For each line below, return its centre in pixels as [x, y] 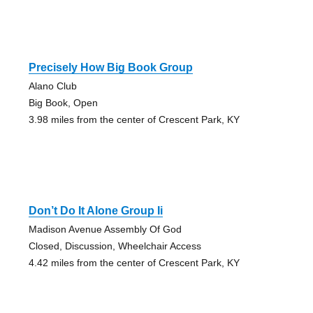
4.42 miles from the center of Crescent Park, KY [134, 262]
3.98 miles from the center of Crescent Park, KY [134, 119]
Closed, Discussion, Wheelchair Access [115, 246]
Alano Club [52, 86]
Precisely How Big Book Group [110, 67]
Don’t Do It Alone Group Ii [95, 210]
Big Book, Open [63, 102]
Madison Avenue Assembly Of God [105, 229]
